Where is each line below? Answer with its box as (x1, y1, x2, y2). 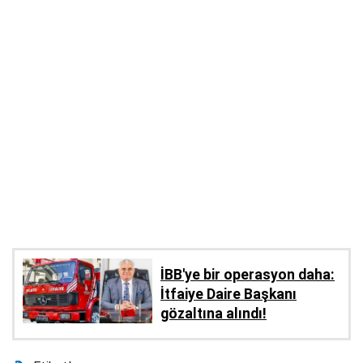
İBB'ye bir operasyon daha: (160, 267, 335, 284)
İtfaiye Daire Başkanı (160, 286, 297, 303)
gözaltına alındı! (160, 305, 267, 322)
